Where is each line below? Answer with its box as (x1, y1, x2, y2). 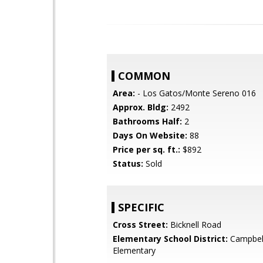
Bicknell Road (168, 219, 221, 230)
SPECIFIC (118, 200, 164, 214)
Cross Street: (113, 219, 168, 230)
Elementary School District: (113, 233, 228, 244)
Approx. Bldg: (113, 102, 168, 113)
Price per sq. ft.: (113, 144, 180, 155)
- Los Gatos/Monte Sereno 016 (135, 87, 256, 99)
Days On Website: (113, 130, 187, 141)
